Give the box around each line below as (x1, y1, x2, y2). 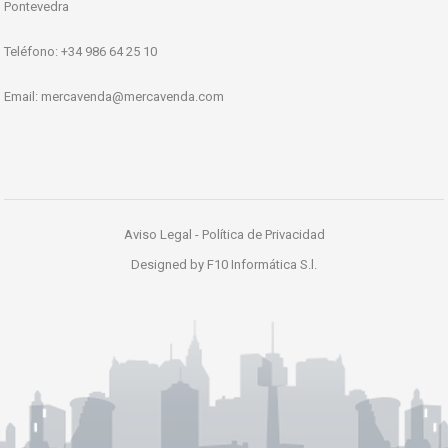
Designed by (131, 256, 207, 272)
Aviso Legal (123, 226, 195, 242)
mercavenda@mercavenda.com (41, 88, 224, 104)
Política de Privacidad (201, 226, 325, 242)
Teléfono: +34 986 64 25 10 (4, 43, 157, 59)
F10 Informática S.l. (207, 256, 317, 272)
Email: (4, 88, 41, 104)
